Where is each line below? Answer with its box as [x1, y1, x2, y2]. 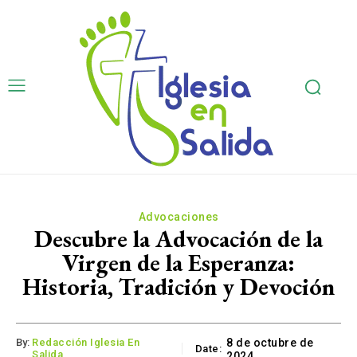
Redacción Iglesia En [32, 336, 139, 349]
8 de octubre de [226, 336, 314, 350]
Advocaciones [138, 210, 219, 223]
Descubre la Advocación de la [34, 223, 323, 254]
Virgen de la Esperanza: [62, 247, 295, 278]
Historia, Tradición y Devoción [22, 271, 335, 302]
